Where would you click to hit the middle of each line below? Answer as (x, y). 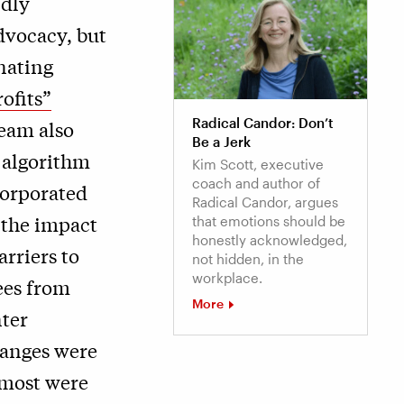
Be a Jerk (221, 141)
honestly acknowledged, (270, 239)
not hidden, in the (248, 258)
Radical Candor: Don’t (263, 122)
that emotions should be (269, 220)
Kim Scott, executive (258, 164)
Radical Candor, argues (265, 202)
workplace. (227, 277)
